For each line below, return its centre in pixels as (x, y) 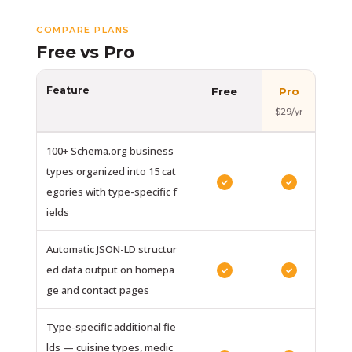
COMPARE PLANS (83, 29)
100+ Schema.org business (110, 150)
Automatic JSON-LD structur (112, 249)
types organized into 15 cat (111, 171)
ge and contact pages (98, 290)
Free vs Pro (85, 51)
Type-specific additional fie (111, 326)
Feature (68, 90)
